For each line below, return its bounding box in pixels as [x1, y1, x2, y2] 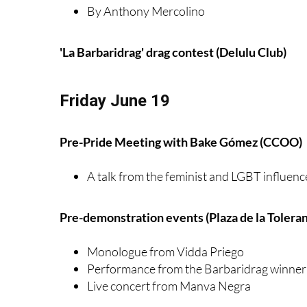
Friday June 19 [60, 90, 170, 110]
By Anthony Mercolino [87, 3, 205, 19]
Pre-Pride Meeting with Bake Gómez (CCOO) [60, 134, 302, 149]
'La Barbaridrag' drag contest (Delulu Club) [60, 44, 286, 60]
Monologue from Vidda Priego [87, 243, 244, 259]
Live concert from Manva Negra [87, 278, 251, 293]
